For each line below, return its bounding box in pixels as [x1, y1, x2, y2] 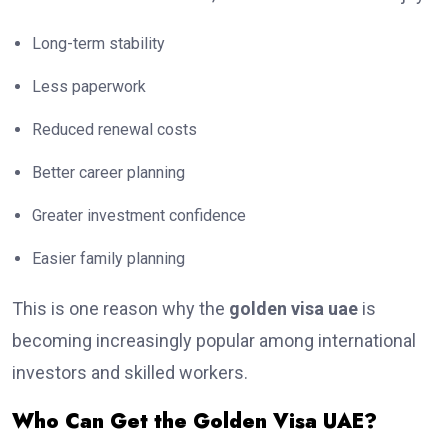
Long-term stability [32, 34, 165, 54]
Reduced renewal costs [32, 120, 197, 140]
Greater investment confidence [32, 206, 246, 226]
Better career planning [32, 163, 185, 183]
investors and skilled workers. [12, 362, 248, 384]
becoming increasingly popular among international [12, 330, 416, 352]
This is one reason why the [12, 298, 229, 320]
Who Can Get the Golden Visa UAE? [12, 407, 377, 437]
